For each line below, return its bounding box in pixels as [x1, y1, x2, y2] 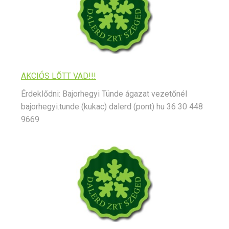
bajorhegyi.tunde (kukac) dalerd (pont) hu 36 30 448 [21, 102, 203, 112]
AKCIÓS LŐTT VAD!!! [21, 71, 96, 81]
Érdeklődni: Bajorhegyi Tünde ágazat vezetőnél [21, 89, 187, 99]
